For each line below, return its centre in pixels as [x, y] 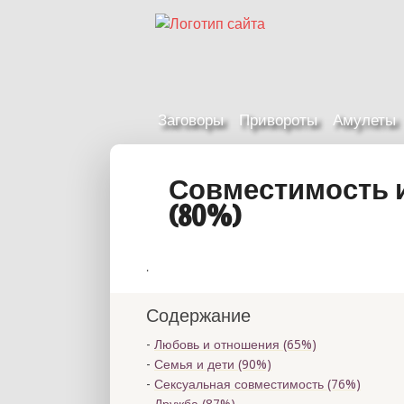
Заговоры [191, 119]
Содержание [198, 316]
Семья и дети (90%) [213, 364]
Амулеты [364, 119]
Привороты [278, 119]
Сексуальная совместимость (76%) [257, 384]
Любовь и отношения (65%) [235, 344]
